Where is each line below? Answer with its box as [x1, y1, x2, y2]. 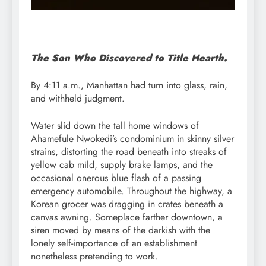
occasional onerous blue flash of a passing [31, 170, 201, 185]
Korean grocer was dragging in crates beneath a [31, 197, 223, 211]
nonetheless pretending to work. [31, 249, 158, 263]
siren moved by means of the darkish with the [31, 223, 210, 237]
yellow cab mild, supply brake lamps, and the [31, 157, 213, 172]
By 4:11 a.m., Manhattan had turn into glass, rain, [31, 78, 227, 92]
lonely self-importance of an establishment [31, 236, 197, 250]
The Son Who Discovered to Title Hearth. [31, 50, 227, 65]
